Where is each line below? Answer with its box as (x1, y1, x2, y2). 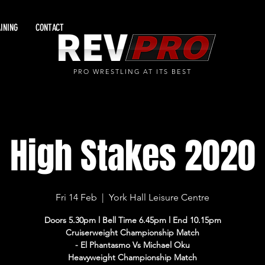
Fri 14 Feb (56, 192, 98, 203)
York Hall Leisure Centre (109, 192, 210, 203)
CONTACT (35, 22, 64, 33)
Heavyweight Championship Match (68, 252, 198, 263)
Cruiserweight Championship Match (66, 227, 200, 238)
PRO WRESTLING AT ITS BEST (73, 67, 192, 76)
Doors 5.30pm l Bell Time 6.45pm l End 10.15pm (44, 215, 221, 225)
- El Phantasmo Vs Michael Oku (75, 240, 190, 250)
